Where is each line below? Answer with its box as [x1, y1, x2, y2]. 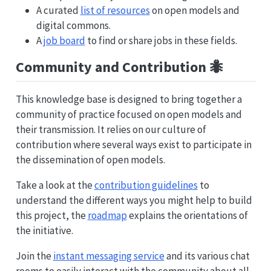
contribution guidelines [94, 178, 198, 192]
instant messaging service [53, 249, 165, 263]
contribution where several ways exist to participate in [15, 137, 252, 151]
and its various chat [164, 249, 250, 263]
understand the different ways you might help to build [15, 193, 252, 207]
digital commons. [36, 19, 111, 33]
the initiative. [15, 223, 73, 237]
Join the [15, 249, 53, 263]
